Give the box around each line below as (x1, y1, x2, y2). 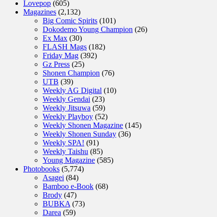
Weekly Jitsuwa (43, 103, 91, 112)
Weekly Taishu (43, 147, 88, 155)
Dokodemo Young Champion (43, 25, 133, 33)
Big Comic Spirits (43, 16, 97, 25)
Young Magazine (43, 155, 95, 164)
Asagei (43, 173, 64, 182)
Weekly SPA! (43, 138, 84, 147)
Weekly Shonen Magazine (43, 121, 123, 129)
